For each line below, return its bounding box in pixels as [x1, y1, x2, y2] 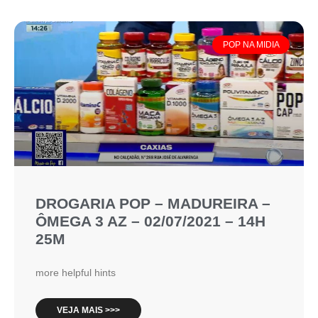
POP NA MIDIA [222, 40, 280, 50]
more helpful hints [35, 267, 116, 278]
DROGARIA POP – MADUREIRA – [35, 195, 270, 212]
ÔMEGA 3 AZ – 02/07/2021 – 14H [35, 213, 265, 229]
